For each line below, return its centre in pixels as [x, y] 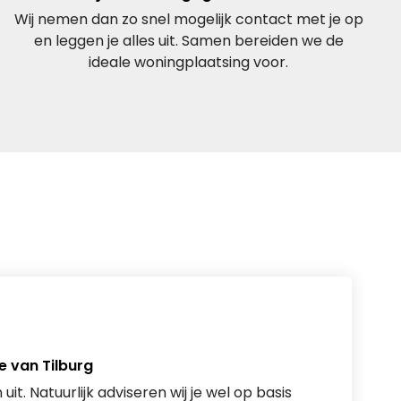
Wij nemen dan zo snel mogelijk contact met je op [188, 19]
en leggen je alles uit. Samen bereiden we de [188, 41]
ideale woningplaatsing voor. [189, 62]
